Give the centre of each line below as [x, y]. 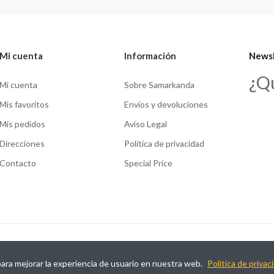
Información [150, 56]
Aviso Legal [146, 124]
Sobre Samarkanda [159, 85]
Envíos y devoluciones [166, 105]
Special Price [148, 163]
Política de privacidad [164, 144]
